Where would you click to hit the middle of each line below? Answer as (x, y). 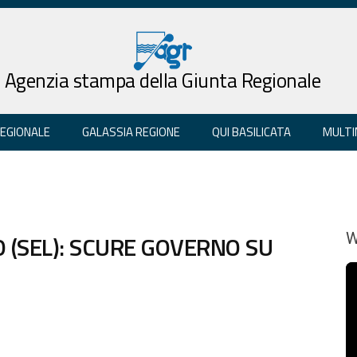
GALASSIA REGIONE (131, 131)
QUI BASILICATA (251, 131)
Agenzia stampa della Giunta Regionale (163, 80)
